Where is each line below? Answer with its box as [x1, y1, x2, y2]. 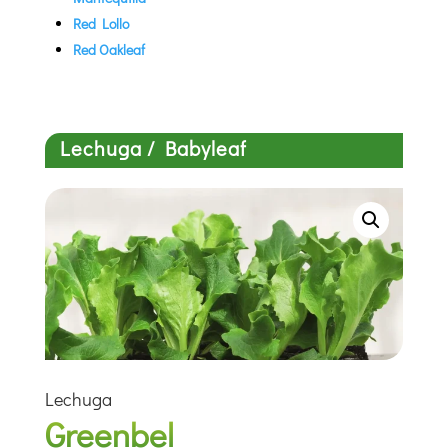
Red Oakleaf [72, 40, 145, 59]
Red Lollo [72, 14, 129, 33]
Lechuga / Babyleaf [59, 135, 247, 161]
